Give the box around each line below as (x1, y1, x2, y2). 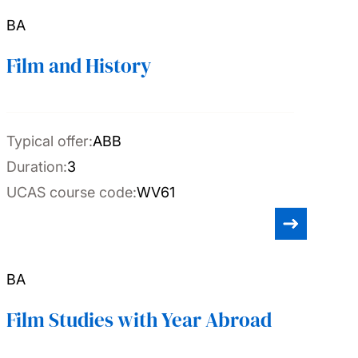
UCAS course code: (6, 184, 137, 201)
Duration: (6, 158, 67, 175)
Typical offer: (6, 133, 93, 149)
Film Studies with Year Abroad (6, 306, 272, 333)
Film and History (6, 52, 151, 79)
